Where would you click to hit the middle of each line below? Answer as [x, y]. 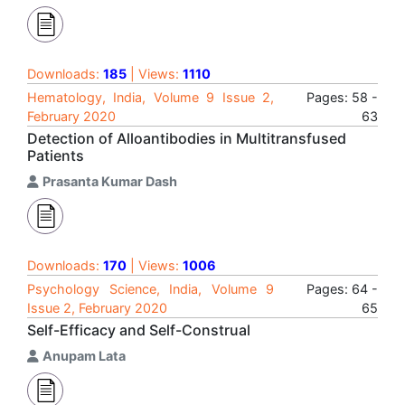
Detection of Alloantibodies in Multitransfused [187, 138]
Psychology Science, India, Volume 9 [151, 289]
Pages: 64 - [342, 289]
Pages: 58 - [342, 97]
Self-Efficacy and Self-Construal [139, 330]
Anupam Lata [84, 356]
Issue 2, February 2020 [97, 308]
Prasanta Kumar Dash [110, 181]
